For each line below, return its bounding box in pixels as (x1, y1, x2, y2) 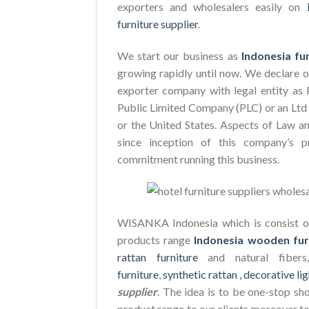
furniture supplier (117, 17, 198, 31)
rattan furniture (117, 250, 198, 263)
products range (117, 232, 195, 246)
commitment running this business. (117, 152, 279, 166)
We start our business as (117, 48, 238, 62)
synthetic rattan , (162, 267, 243, 281)
